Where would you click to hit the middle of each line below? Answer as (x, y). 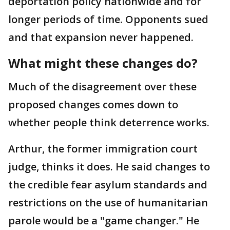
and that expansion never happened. (101, 37)
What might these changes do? (103, 63)
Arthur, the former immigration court (103, 148)
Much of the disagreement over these (102, 86)
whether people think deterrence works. (109, 122)
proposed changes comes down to (93, 104)
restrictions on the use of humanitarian (108, 202)
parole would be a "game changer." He (104, 220)
